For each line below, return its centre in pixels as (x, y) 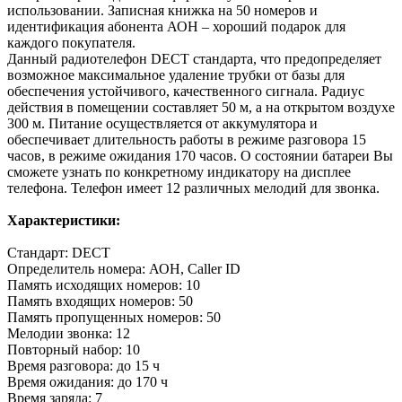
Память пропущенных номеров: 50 (114, 317)
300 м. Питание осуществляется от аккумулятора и (162, 123)
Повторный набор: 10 (74, 349)
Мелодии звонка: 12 (69, 333)
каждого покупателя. (71, 42)
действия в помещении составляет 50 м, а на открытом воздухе (201, 107)
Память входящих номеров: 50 (100, 301)
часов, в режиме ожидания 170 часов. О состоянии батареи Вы (200, 155)
